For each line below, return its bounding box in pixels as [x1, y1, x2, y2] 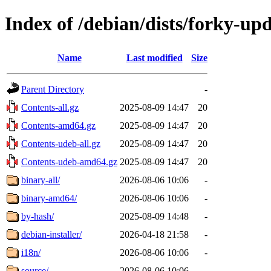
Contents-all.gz [21, 102, 79, 113]
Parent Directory [21, 83, 84, 94]
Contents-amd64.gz [21, 120, 96, 131]
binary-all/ [21, 174, 60, 185]
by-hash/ [21, 211, 54, 221]
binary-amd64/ [21, 192, 77, 203]
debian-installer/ [21, 229, 82, 240]
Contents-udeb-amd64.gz [21, 156, 117, 167]
